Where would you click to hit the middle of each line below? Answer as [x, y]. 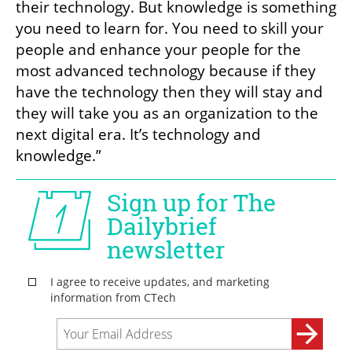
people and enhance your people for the [158, 50]
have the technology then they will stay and [169, 92]
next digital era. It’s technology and [138, 135]
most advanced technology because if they [166, 71]
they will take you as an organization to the [167, 114]
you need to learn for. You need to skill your [170, 29]
